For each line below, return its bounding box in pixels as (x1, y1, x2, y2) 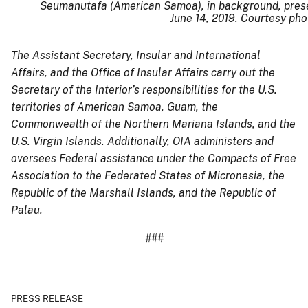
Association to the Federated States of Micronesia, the (11, 168, 285, 182)
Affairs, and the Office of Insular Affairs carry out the (11, 65, 275, 79)
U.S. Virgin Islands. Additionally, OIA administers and (11, 134, 274, 148)
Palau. (11, 203, 43, 217)
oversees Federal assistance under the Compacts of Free (11, 151, 296, 165)
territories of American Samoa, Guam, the (11, 100, 218, 113)
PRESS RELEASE (11, 293, 83, 304)
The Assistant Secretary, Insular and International (11, 48, 261, 62)
